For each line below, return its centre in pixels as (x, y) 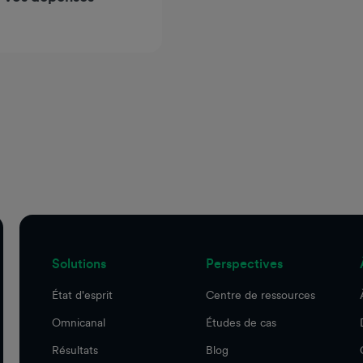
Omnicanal (79, 322)
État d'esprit (82, 295)
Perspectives (244, 263)
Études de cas (241, 322)
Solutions (79, 263)
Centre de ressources (261, 295)
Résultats (75, 350)
